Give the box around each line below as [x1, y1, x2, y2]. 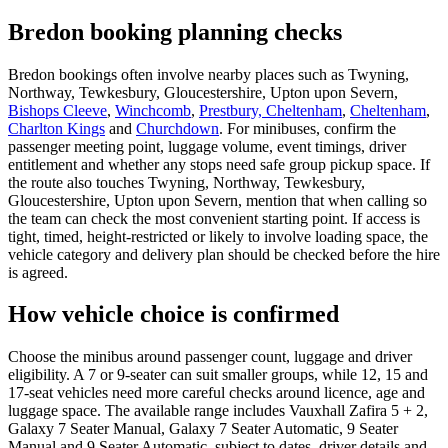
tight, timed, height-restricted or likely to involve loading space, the [8, 227, 428, 245]
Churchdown [136, 119, 219, 137]
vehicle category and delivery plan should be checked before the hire [8, 245, 440, 263]
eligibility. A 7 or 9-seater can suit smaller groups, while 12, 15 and [8, 366, 428, 384]
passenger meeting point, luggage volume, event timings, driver [8, 137, 406, 155]
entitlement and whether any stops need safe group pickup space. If [8, 155, 430, 173]
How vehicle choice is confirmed [8, 301, 339, 328]
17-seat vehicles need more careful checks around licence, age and [8, 384, 425, 402]
